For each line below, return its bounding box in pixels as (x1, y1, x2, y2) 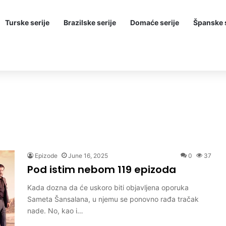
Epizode (35, 152, 58, 159)
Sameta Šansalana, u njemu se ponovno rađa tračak (27, 195, 199, 203)
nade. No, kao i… (27, 206, 83, 215)
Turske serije (5, 18, 49, 27)
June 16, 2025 (68, 152, 108, 159)
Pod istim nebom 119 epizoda (27, 162, 176, 177)
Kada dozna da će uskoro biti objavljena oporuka (27, 183, 189, 192)
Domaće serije (130, 18, 179, 27)
